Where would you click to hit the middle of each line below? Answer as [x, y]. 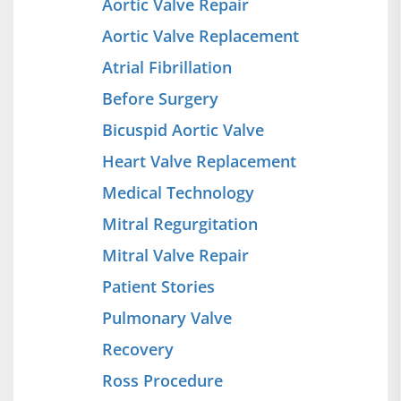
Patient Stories [158, 287]
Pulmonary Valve [167, 318]
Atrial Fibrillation [167, 68]
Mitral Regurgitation [180, 224]
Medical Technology [178, 193]
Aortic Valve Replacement [200, 36]
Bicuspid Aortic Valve [183, 130]
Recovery [138, 350]
